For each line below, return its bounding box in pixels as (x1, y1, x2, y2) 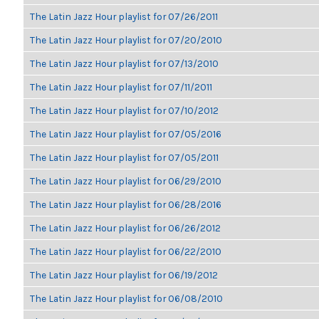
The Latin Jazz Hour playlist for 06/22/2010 (30, 246, 221, 257)
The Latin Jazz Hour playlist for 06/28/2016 (30, 199, 221, 210)
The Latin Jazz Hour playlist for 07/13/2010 (30, 58, 219, 69)
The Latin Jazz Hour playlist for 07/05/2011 (30, 152, 219, 163)
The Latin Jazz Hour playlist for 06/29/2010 (30, 175, 221, 187)
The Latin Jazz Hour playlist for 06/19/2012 (30, 269, 218, 281)
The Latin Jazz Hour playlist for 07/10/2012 (30, 105, 219, 116)
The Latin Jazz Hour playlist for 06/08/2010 (30, 293, 223, 304)
